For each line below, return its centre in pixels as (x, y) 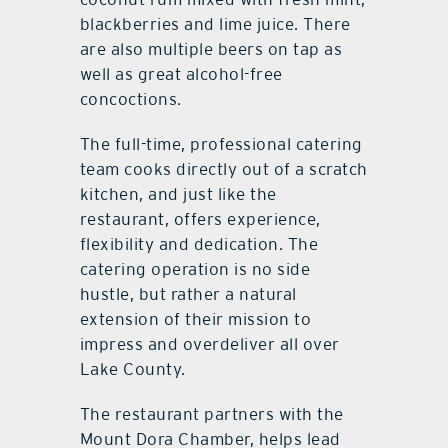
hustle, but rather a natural (188, 294)
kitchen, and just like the (178, 194)
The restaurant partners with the (211, 414)
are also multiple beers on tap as (211, 49)
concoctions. (130, 99)
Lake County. (132, 369)
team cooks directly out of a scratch (223, 169)
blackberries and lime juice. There (215, 24)
